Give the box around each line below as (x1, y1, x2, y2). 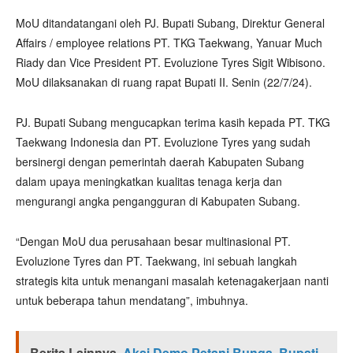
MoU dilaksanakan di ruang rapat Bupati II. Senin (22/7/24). (16, 73, 312, 90)
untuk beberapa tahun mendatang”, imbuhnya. (16, 292, 248, 308)
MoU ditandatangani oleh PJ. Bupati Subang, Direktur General (16, 14, 325, 31)
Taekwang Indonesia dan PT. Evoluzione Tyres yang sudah (16, 133, 310, 150)
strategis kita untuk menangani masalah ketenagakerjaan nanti (16, 272, 329, 288)
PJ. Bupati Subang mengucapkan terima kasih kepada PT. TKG (16, 113, 330, 130)
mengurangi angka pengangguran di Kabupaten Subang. (16, 192, 300, 209)
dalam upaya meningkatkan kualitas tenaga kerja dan (16, 173, 282, 189)
